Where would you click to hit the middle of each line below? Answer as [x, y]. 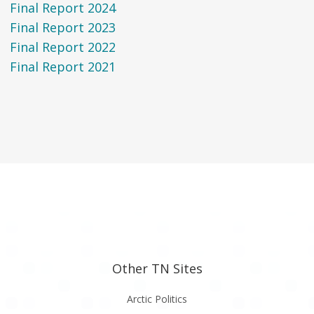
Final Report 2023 [62, 28]
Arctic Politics [157, 299]
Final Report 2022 [62, 47]
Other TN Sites [157, 269]
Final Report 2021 [62, 67]
